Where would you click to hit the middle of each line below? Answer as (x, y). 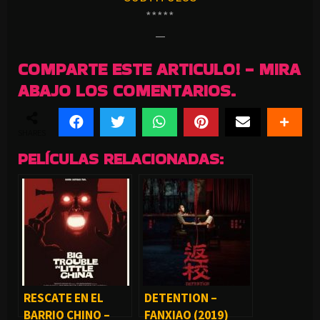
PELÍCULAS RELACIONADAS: (121, 159)
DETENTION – (181, 298)
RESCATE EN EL (64, 298)
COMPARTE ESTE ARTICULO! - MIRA (159, 69)
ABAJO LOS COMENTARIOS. (127, 90)
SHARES (32, 133)
